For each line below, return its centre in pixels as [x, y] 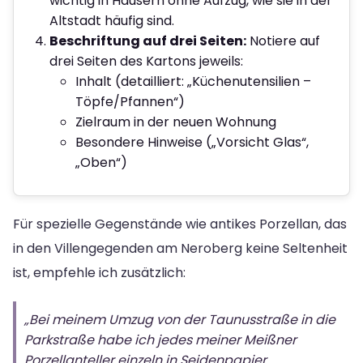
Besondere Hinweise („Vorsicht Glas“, [192, 142]
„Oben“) [101, 162]
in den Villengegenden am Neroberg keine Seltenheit [180, 248]
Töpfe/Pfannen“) [130, 101]
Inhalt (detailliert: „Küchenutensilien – [193, 81]
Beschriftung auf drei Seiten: [148, 41]
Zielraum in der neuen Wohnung [176, 122]
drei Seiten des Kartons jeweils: [146, 61]
